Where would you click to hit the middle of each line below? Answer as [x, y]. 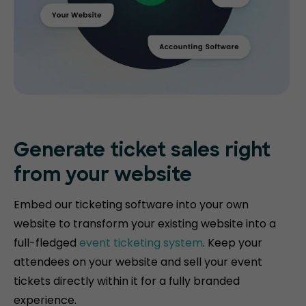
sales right [221, 152]
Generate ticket [92, 152]
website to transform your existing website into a [145, 224]
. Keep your [233, 243]
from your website [103, 177]
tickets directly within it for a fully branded [127, 281]
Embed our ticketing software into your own [131, 205]
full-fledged [46, 243]
